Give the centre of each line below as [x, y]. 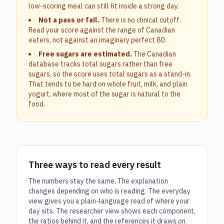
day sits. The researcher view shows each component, [112, 211]
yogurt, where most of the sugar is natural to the [104, 94]
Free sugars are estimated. [85, 54]
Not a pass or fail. [69, 20]
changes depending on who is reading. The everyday [109, 191]
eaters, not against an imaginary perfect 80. [97, 40]
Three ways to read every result [95, 165]
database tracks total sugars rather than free [100, 64]
